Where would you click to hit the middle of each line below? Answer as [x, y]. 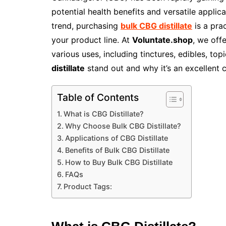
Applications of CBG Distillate [116, 138]
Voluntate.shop [162, 40]
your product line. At [92, 40]
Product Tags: [88, 187]
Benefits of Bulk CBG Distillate [117, 150]
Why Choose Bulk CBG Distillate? [123, 126]
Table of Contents [98, 98]
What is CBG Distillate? [103, 114]
